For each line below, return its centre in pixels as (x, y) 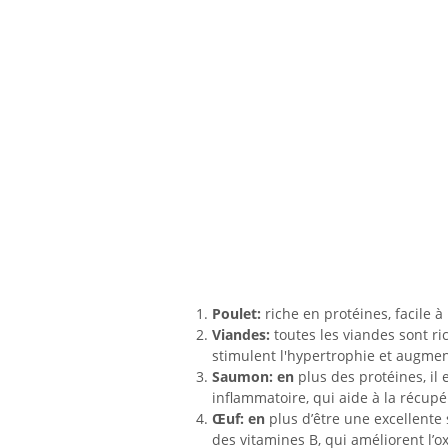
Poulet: (236, 314)
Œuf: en (238, 419)
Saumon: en (253, 377)
